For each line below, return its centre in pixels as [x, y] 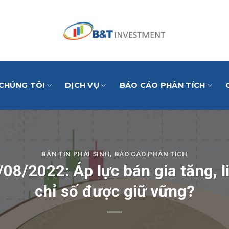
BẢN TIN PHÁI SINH [76, 154]
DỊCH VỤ [82, 85]
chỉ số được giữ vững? [114, 191]
